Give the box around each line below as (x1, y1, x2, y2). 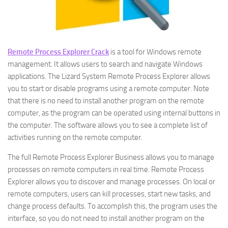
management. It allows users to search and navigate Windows (8, 60, 203, 69)
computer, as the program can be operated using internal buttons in (8, 108, 220, 118)
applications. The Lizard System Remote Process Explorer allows (8, 72, 210, 81)
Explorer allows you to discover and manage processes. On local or (8, 177, 215, 186)
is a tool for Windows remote (109, 47, 202, 56)
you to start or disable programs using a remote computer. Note (8, 84, 209, 93)
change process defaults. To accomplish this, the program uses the (8, 202, 217, 211)
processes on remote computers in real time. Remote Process (8, 165, 204, 174)
